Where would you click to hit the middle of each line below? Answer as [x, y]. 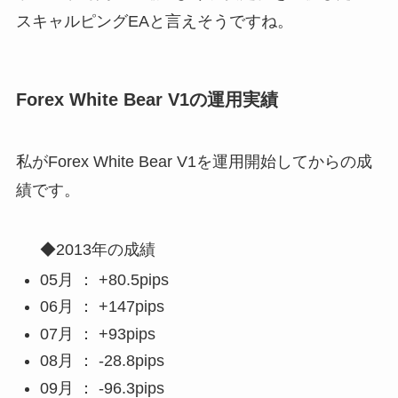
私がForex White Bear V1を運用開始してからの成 [194, 161]
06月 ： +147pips [102, 307]
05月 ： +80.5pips [104, 279]
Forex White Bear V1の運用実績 [147, 100]
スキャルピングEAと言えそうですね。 [154, 22]
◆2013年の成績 [97, 250]
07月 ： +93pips [97, 334]
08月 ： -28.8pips [102, 361]
